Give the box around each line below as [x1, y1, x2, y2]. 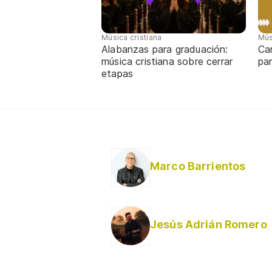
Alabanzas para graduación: [101, 42, 228, 55]
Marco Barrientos [150, 159, 246, 172]
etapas [101, 67, 134, 80]
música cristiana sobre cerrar [101, 55, 233, 67]
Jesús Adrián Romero [150, 217, 267, 231]
